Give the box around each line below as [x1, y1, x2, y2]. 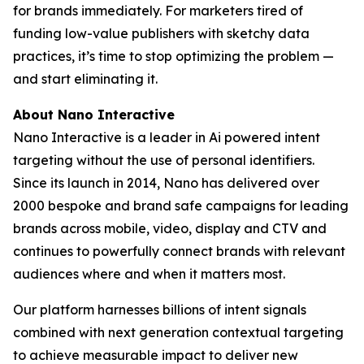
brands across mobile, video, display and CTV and [13, 220, 327, 236]
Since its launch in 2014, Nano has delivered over [13, 175, 319, 191]
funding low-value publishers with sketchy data [13, 25, 310, 41]
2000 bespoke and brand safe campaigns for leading [13, 197, 349, 214]
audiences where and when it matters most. [13, 266, 285, 282]
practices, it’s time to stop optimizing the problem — [13, 48, 334, 64]
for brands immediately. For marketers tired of [13, 2, 303, 19]
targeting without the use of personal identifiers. [13, 152, 314, 168]
